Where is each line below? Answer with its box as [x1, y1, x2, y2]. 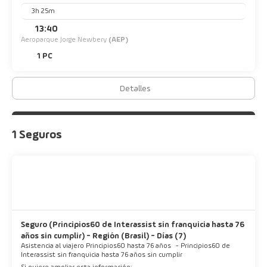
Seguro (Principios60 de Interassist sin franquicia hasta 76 [21, 221, 244, 229]
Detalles [119, 85, 151, 94]
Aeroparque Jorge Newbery [21, 36, 108, 44]
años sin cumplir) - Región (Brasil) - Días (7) [21, 232, 186, 241]
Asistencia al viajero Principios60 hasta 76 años [21, 243, 173, 250]
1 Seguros [12, 129, 62, 142]
